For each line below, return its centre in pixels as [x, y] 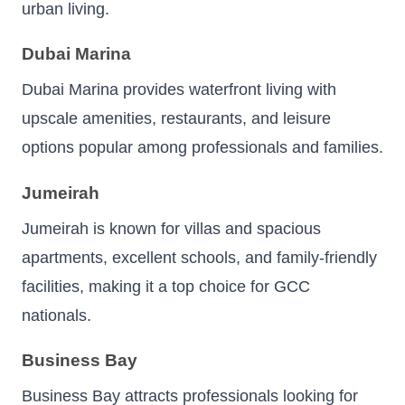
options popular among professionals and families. [202, 148]
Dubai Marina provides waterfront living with [179, 90]
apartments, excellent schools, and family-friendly [199, 257]
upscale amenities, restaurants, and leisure [176, 119]
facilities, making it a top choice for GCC [166, 286]
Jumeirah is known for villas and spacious [171, 228]
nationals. [57, 315]
